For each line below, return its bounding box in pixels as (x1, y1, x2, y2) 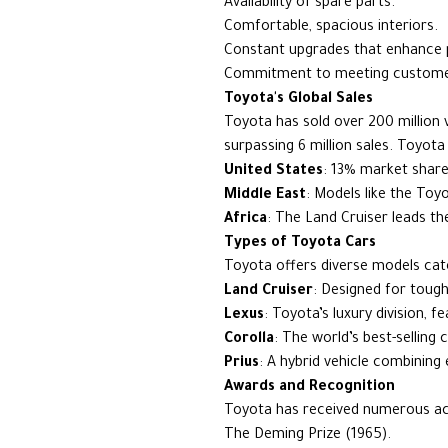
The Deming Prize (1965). (224, 428, 391, 444)
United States (224, 164, 323, 180)
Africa (224, 212, 267, 228)
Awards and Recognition (224, 380, 395, 396)
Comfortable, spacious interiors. (224, 20, 438, 36)
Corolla (224, 332, 274, 348)
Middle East (224, 188, 306, 204)
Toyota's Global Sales (224, 92, 373, 108)
